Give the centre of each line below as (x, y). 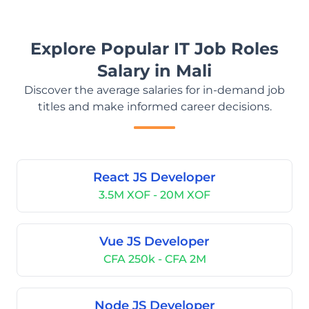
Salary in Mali (154, 71)
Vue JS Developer (154, 241)
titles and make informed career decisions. (154, 107)
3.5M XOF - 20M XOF (154, 195)
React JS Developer (154, 177)
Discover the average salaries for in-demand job (154, 90)
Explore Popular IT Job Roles (154, 49)
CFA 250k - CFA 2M (154, 259)
